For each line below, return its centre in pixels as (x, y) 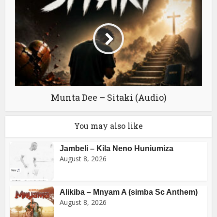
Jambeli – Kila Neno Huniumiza (117, 148)
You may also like (108, 125)
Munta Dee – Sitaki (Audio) (108, 97)
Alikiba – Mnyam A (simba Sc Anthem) (129, 192)
